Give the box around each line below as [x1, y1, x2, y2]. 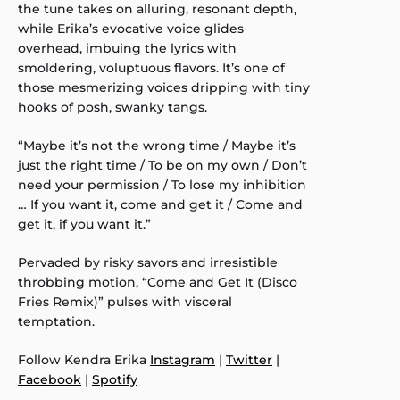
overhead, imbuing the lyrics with [18, 40, 237, 56]
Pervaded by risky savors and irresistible [18, 254, 278, 271]
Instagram [150, 352, 215, 368]
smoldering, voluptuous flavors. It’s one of [18, 60, 285, 76]
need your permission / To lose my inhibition [18, 177, 306, 193]
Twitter [226, 352, 272, 368]
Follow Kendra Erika [18, 352, 150, 368]
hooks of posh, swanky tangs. [18, 99, 207, 115]
